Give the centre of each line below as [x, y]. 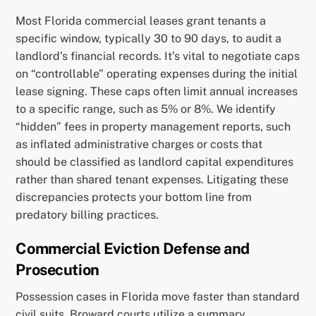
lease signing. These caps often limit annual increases [157, 91]
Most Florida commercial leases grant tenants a [141, 20]
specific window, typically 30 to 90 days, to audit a [149, 38]
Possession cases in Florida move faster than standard [158, 297]
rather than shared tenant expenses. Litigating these [152, 179]
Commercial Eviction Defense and [133, 249]
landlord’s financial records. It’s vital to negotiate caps [158, 56]
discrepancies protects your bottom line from [134, 197]
